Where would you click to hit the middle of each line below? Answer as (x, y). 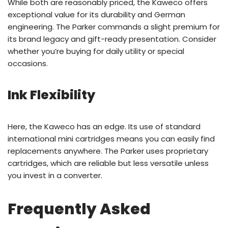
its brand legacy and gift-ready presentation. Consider (112, 39)
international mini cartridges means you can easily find (111, 139)
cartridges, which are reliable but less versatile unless (108, 163)
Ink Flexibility (51, 95)
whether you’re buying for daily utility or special (96, 51)
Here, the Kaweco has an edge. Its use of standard (104, 126)
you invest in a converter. (55, 175)
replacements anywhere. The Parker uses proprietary (108, 151)
